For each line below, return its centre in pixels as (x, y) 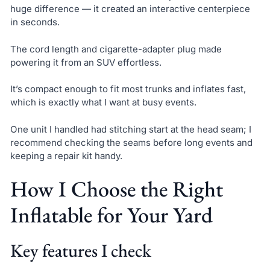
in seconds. (35, 22)
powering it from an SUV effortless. (86, 62)
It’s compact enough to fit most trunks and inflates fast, (128, 89)
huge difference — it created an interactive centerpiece (130, 9)
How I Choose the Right (116, 189)
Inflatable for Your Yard (111, 215)
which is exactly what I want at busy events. (103, 102)
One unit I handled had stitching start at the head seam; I (130, 129)
